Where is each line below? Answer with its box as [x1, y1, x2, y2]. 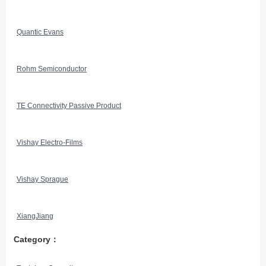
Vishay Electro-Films [17, 138, 83, 147]
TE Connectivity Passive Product [17, 102, 121, 110]
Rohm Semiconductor [17, 65, 87, 73]
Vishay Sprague [17, 175, 68, 183]
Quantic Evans [17, 28, 64, 36]
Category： [14, 235, 59, 244]
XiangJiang [17, 212, 53, 220]
